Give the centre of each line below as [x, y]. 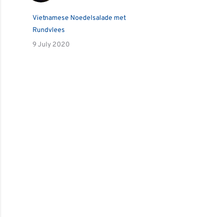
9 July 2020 [51, 45]
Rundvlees [49, 30]
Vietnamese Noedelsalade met [79, 18]
